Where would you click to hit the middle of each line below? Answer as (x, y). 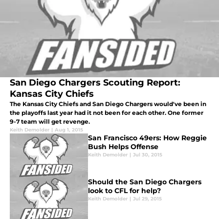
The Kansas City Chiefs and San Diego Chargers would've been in (108, 104)
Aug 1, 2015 (69, 130)
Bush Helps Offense (123, 147)
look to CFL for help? (124, 191)
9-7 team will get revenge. (50, 122)
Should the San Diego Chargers (145, 182)
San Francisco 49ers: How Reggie (147, 138)
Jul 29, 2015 (147, 199)
